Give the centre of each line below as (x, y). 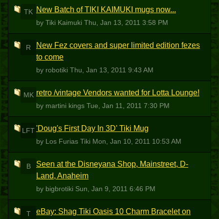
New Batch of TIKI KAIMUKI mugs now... (106, 10)
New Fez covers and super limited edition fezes (118, 45)
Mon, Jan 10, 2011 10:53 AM (137, 141)
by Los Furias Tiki (64, 141)
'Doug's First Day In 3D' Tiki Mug (92, 128)
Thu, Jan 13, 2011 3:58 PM (126, 22)
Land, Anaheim (62, 176)
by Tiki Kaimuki (60, 22)
